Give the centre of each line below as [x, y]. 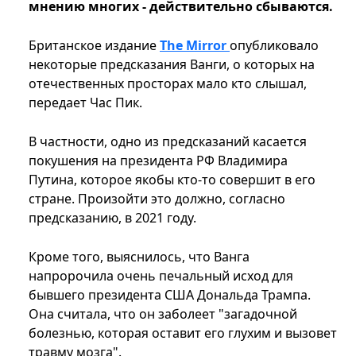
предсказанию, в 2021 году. [114, 218]
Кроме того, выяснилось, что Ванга [139, 257]
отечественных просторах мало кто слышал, [168, 84]
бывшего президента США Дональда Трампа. [170, 295]
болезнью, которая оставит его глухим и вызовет [183, 333]
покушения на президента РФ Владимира [158, 161]
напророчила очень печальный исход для [161, 276]
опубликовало [274, 46]
